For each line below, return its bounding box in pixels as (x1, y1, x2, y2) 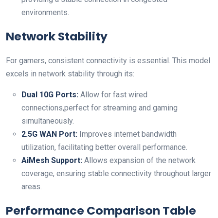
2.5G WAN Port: (21, 129, 77, 139)
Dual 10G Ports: (21, 90, 78, 99)
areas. (21, 182, 42, 191)
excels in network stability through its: (6, 69, 134, 78)
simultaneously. (21, 116, 74, 126)
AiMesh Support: (21, 156, 82, 165)
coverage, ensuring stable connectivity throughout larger (21, 169, 211, 178)
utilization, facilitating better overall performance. (21, 143, 187, 152)
